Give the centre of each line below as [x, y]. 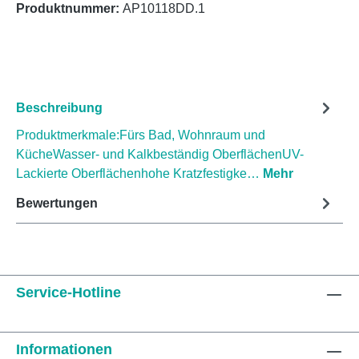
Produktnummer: [69, 9]
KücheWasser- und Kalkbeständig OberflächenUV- [160, 155]
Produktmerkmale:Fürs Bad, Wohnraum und [141, 135]
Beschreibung [59, 107]
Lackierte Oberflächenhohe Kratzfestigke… [139, 174]
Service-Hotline [69, 293]
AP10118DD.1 [164, 9]
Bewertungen [57, 203]
